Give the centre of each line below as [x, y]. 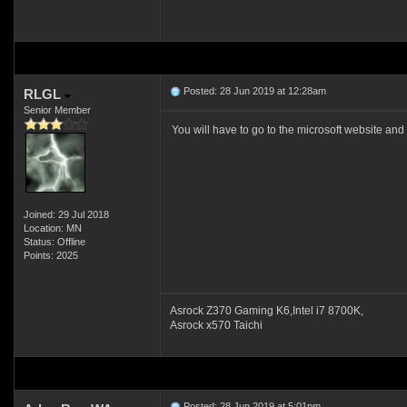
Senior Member [57, 110]
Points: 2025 [50, 255]
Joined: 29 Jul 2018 [66, 214]
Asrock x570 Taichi [216, 325]
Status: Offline [54, 242]
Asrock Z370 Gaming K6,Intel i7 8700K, [266, 311]
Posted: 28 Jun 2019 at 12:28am [253, 91]
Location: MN [52, 228]
